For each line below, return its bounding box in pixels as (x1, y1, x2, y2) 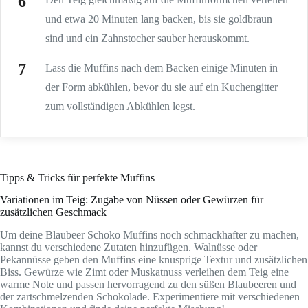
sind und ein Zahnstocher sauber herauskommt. (45, 32, 250, 44)
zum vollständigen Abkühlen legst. (45, 100, 195, 112)
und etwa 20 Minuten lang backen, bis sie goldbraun (45, 12, 272, 25)
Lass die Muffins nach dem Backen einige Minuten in (45, 61, 278, 74)
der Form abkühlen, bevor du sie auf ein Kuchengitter (45, 80, 278, 93)
